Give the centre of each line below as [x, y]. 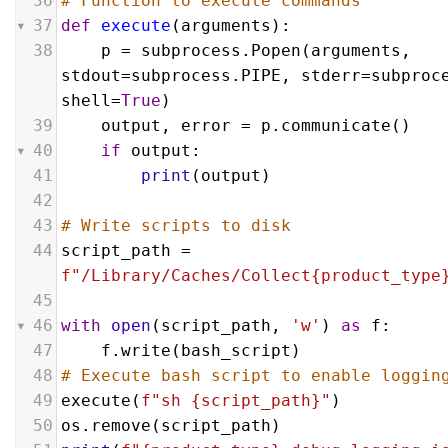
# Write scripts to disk [176, 225]
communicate [336, 125]
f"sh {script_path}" [236, 400]
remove [121, 425]
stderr [331, 75]
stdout [91, 75]
